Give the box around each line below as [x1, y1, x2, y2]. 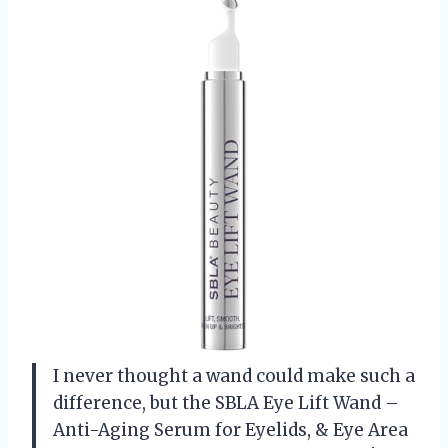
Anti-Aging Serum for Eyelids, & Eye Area [53, 418, 408, 441]
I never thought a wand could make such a [53, 364, 415, 387]
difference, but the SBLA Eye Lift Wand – [53, 391, 399, 414]
